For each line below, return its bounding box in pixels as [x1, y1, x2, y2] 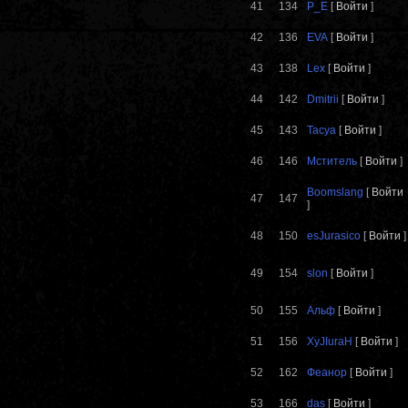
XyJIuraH [307, 335, 352, 349]
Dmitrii [307, 93, 339, 107]
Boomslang [307, 186, 363, 199]
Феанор [307, 366, 347, 380]
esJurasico [307, 229, 361, 243]
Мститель [307, 155, 357, 168]
